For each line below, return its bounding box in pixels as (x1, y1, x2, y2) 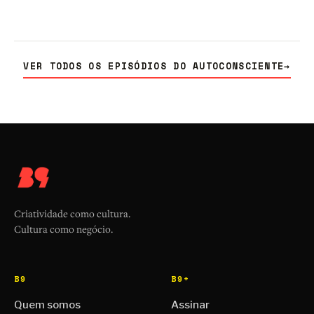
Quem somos (14, 298, 81, 311)
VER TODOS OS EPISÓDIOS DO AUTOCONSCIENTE (23, 58, 285, 73)
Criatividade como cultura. (14, 206, 130, 220)
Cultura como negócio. (14, 221, 113, 235)
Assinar (171, 298, 210, 311)
